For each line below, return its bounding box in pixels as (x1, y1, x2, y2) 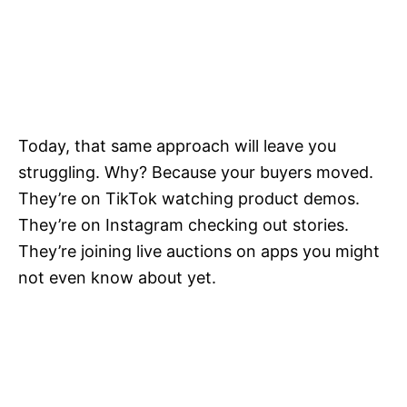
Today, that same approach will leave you (18, 136, 336, 156)
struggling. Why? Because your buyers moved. (18, 163, 373, 183)
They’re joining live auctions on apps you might (18, 242, 380, 262)
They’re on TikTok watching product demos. (18, 189, 360, 209)
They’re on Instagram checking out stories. (18, 215, 349, 235)
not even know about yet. (18, 268, 216, 288)
